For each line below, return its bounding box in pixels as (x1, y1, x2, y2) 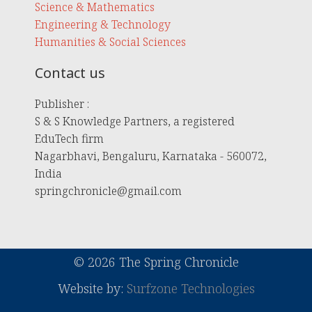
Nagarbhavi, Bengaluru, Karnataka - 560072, (35, 148, 267, 164)
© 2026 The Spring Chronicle (73, 253, 239, 270)
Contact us (35, 63, 105, 82)
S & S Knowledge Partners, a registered (35, 113, 235, 129)
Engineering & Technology (35, 16, 171, 32)
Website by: (57, 279, 127, 297)
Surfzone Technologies (126, 279, 255, 297)
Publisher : (35, 95, 89, 111)
